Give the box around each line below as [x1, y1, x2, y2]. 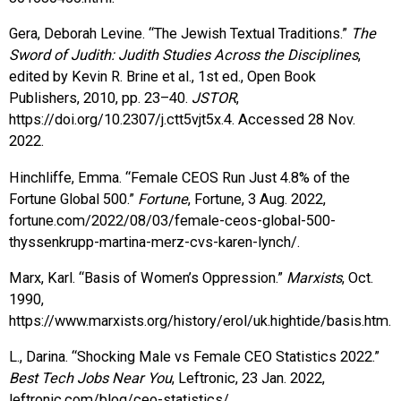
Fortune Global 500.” [9, 190, 138, 208]
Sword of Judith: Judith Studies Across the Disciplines [9, 47, 358, 64]
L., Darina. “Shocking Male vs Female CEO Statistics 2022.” [9, 348, 380, 366]
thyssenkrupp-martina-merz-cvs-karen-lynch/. [9, 233, 303, 251]
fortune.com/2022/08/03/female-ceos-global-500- [9, 211, 336, 229]
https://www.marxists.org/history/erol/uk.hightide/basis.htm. [9, 312, 395, 329]
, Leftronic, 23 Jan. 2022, [172, 370, 325, 388]
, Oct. [342, 269, 373, 286]
